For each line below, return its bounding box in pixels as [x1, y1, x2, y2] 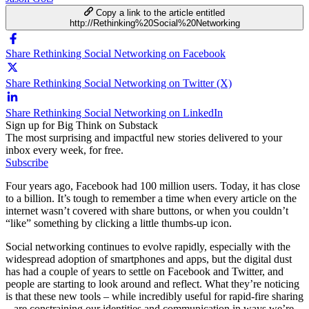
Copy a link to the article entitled [96, 7, 226, 18]
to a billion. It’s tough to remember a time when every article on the [6, 192, 297, 204]
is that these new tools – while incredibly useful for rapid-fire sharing [6, 290, 303, 302]
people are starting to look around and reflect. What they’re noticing [6, 277, 299, 290]
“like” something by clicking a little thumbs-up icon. [6, 217, 235, 229]
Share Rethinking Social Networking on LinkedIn [6, 106, 223, 119]
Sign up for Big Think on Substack [6, 119, 158, 131]
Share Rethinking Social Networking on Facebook [6, 47, 226, 59]
